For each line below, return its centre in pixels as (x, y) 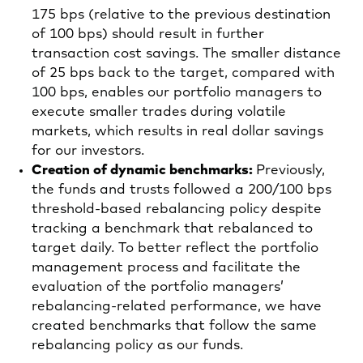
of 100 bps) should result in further (148, 34)
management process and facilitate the (166, 267)
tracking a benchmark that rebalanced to (172, 228)
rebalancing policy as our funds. (137, 345)
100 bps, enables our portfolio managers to (177, 92)
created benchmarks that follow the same (174, 326)
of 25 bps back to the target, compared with (183, 73)
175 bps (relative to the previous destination (181, 15)
